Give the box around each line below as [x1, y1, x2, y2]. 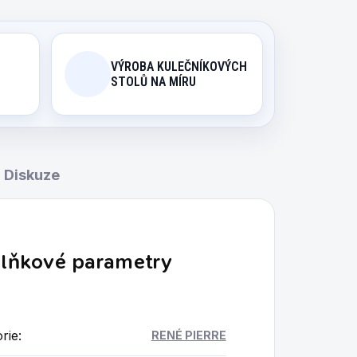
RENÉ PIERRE [151, 328, 226, 342]
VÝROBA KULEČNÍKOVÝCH [110, 58, 247, 74]
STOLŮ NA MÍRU [110, 73, 196, 89]
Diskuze [4, 166, 60, 183]
